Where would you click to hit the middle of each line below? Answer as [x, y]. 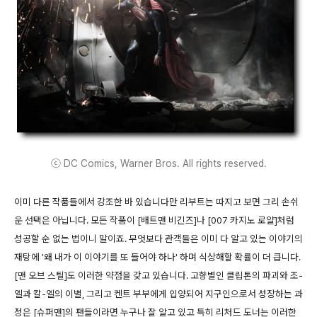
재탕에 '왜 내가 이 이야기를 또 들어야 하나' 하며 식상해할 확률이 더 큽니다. [157, 257]
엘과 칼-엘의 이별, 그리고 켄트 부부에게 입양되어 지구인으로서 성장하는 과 [158, 294]
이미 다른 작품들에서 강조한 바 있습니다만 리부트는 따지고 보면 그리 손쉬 [156, 202]
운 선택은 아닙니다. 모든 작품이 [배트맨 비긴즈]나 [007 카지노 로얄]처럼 [154, 220]
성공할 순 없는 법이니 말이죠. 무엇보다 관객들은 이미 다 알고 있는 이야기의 [158, 239]
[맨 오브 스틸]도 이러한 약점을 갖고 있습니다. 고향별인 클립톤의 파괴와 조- [158, 276]
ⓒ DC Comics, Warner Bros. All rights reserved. [158, 164]
